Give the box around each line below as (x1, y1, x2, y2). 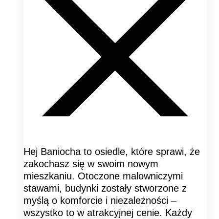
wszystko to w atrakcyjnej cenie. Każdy (23, 207, 192, 218)
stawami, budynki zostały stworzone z (23, 182, 187, 194)
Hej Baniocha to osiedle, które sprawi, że (23, 146, 200, 157)
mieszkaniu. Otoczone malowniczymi (23, 170, 183, 181)
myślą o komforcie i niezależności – (23, 195, 176, 206)
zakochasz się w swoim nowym (23, 158, 158, 169)
